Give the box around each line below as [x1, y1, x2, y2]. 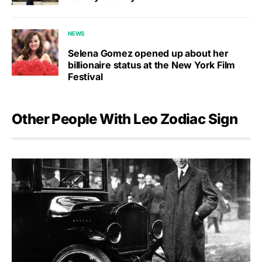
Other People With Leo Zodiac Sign [12, 110, 238, 127]
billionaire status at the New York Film [68, 58, 236, 71]
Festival [68, 70, 103, 82]
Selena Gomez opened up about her [68, 47, 229, 59]
